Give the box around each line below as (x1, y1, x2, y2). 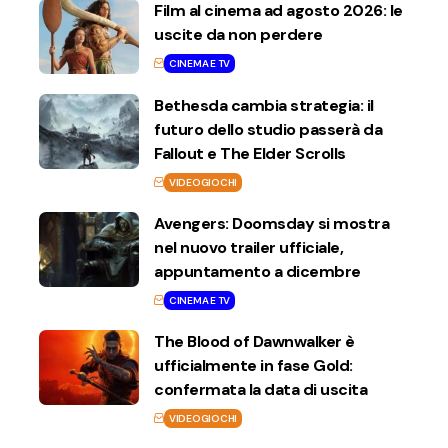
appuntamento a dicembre (154, 260, 361, 282)
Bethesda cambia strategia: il (154, 94, 374, 116)
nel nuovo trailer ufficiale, (154, 236, 343, 258)
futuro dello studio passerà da (154, 118, 382, 140)
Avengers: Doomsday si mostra (154, 212, 389, 234)
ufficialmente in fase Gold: (154, 354, 353, 376)
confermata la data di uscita (154, 378, 367, 400)
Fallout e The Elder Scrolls (154, 142, 346, 164)
